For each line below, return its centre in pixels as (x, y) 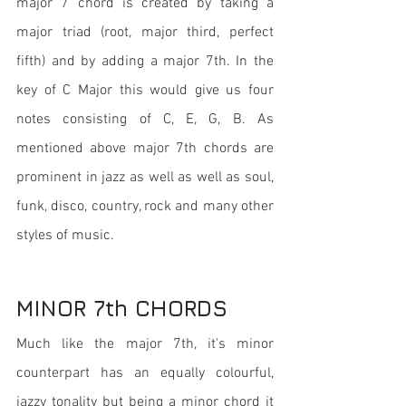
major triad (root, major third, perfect (145, 33)
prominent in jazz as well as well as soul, (145, 178)
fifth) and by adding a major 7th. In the (145, 62)
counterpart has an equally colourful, (145, 373)
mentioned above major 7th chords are (145, 149)
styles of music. (67, 236)
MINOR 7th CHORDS (122, 308)
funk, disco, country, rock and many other (145, 207)
